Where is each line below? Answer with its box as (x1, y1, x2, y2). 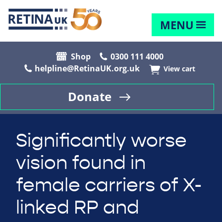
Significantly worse (16, 129, 187, 153)
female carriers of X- (16, 174, 202, 197)
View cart (164, 64, 195, 74)
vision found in (16, 152, 146, 175)
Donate (68, 89, 111, 105)
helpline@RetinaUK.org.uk (35, 63, 140, 74)
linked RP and (16, 196, 139, 220)
